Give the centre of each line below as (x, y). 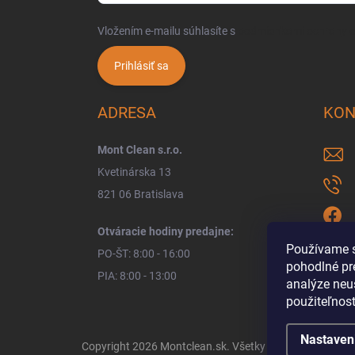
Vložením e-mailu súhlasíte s (168, 31)
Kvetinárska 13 (134, 172)
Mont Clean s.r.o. (140, 150)
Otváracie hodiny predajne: (166, 232)
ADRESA (127, 113)
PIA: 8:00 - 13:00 (137, 276)
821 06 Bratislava (141, 195)
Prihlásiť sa (141, 66)
